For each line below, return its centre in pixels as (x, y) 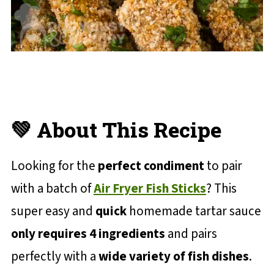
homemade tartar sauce (194, 211)
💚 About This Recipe (116, 129)
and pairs (191, 234)
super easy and (53, 211)
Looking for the (54, 166)
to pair (223, 166)
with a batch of (52, 188)
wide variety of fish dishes (173, 256)
